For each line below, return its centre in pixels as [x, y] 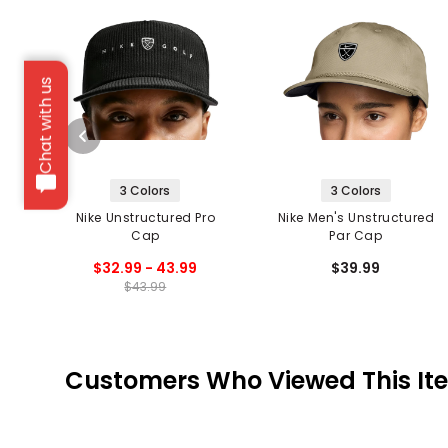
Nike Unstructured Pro [145, 217]
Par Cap [356, 235]
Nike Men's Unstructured [356, 217]
